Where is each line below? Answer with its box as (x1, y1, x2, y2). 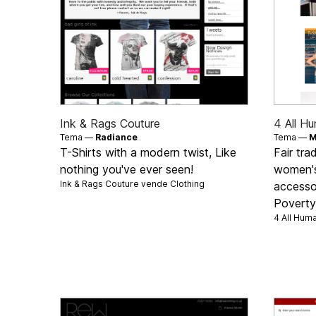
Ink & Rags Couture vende (60, 178, 171, 189)
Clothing (170, 178, 205, 189)
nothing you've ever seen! (60, 162, 194, 176)
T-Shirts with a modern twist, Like (60, 145, 237, 159)
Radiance (95, 131, 138, 142)
